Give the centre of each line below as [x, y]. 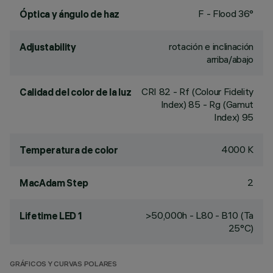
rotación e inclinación [211, 46]
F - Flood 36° [226, 13]
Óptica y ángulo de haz [69, 14]
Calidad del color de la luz [76, 92]
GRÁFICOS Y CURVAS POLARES [63, 265]
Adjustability [48, 47]
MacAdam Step [54, 183]
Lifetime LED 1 [51, 216]
